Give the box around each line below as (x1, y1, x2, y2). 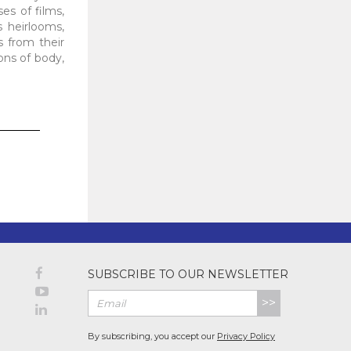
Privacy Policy (217, 331, 275, 342)
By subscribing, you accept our (88, 331, 217, 342)
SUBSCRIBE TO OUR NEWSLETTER (88, 267, 288, 281)
